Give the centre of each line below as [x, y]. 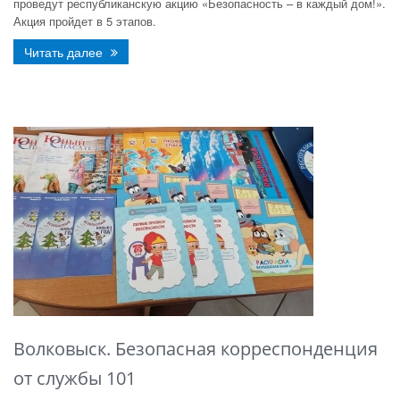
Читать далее [65, 52]
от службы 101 [75, 378]
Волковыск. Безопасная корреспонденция [196, 349]
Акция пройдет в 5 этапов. [85, 21]
